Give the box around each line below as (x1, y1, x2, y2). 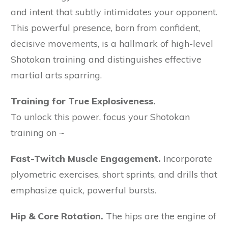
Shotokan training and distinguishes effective (11, 53, 202, 66)
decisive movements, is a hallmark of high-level (11, 38, 213, 50)
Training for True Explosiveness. (11, 95, 156, 107)
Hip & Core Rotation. (11, 210, 103, 222)
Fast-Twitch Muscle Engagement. (11, 153, 161, 165)
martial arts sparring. (11, 69, 102, 81)
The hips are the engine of (103, 210, 216, 222)
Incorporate (161, 153, 212, 165)
